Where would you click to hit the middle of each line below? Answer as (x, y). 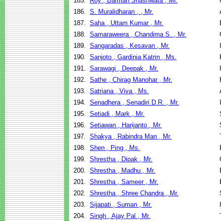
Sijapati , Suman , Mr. (121, 204)
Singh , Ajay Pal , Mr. (120, 216)
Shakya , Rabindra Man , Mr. (131, 136)
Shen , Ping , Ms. (115, 148)
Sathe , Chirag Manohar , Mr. (131, 80)
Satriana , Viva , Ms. (119, 91)
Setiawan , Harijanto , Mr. (126, 125)
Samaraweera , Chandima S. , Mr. (138, 34)
